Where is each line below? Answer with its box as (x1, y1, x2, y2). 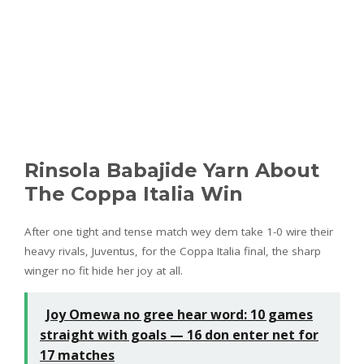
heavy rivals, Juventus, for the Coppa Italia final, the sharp (24, 244, 321, 259)
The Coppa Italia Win (24, 182, 243, 206)
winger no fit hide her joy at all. (24, 263, 183, 279)
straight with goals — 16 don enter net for (40, 326, 318, 344)
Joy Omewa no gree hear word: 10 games (46, 305, 313, 324)
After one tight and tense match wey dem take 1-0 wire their (24, 224, 333, 240)
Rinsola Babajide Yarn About (24, 158, 319, 183)
